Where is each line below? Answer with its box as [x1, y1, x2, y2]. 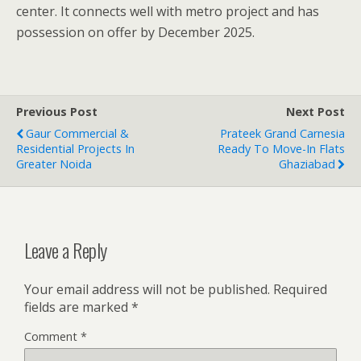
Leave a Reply [24, 234, 107, 264]
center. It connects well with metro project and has [16, 2, 319, 20]
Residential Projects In [16, 140, 135, 156]
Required [273, 280, 327, 298]
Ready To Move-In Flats [218, 140, 345, 156]
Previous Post [16, 103, 98, 119]
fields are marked [24, 297, 131, 316]
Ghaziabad [279, 156, 335, 172]
